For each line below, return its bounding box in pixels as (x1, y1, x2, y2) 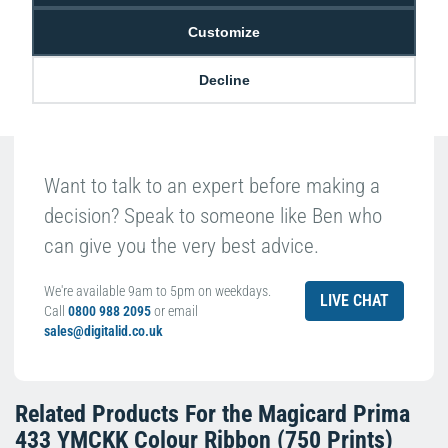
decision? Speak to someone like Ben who (44, 203, 382, 228)
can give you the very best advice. (44, 233, 319, 258)
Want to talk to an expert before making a (44, 173, 380, 198)
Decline (198, 71, 250, 88)
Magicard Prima (258, 399, 410, 428)
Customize (188, 23, 260, 40)
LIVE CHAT (320, 290, 389, 310)
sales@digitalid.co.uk (44, 322, 163, 339)
